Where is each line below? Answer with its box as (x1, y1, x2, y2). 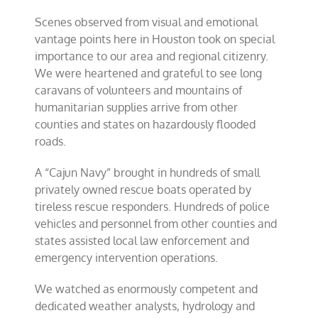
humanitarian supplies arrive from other (35, 100, 238, 114)
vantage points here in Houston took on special (35, 32, 275, 46)
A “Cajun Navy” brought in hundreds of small (35, 165, 261, 180)
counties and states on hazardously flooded (35, 117, 256, 131)
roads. (35, 134, 67, 148)
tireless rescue (35, 199, 112, 214)
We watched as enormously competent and (35, 282, 258, 296)
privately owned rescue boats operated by (35, 182, 252, 197)
